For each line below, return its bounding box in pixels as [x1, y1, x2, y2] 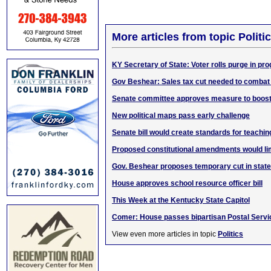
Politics [218, 230, 243, 238]
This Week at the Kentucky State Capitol [112, 196, 250, 204]
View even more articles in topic [112, 230, 218, 238]
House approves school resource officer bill [112, 179, 263, 188]
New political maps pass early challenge [112, 111, 250, 120]
